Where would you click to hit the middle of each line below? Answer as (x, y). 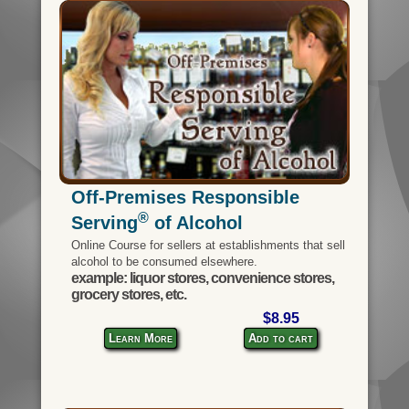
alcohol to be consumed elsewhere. (164, 262)
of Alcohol (195, 223)
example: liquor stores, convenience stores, (202, 278)
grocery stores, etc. (128, 295)
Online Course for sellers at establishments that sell (208, 246)
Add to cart (281, 339)
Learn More (141, 339)
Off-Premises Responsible (185, 197)
